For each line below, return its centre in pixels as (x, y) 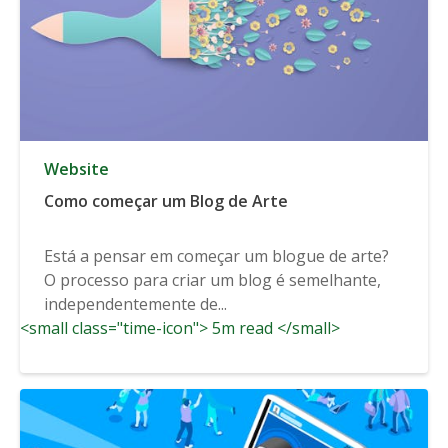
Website (76, 168)
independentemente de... (135, 303)
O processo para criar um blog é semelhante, (212, 279)
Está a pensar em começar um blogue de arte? (216, 255)
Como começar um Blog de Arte (166, 200)
